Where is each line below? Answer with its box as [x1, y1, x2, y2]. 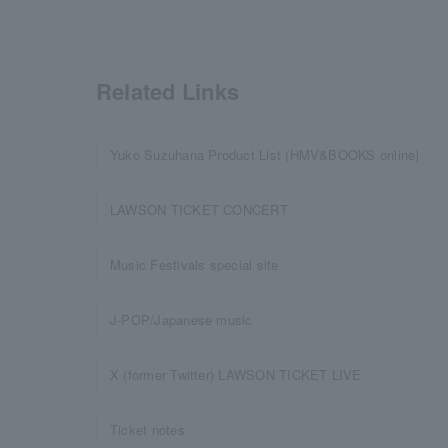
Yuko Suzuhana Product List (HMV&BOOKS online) [110, 145, 420, 164]
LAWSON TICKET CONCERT [110, 200, 288, 219]
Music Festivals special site [110, 255, 279, 274]
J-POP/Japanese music [110, 310, 253, 329]
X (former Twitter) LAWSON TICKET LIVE [110, 365, 362, 384]
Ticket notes [110, 420, 185, 439]
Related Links [96, 75, 240, 107]
